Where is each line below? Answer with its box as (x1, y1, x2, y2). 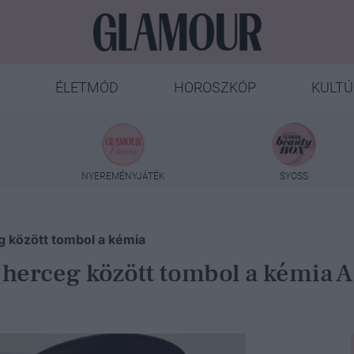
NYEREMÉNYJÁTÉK (81, 170, 165, 182)
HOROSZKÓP (173, 79, 256, 96)
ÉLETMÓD (55, 79, 119, 96)
